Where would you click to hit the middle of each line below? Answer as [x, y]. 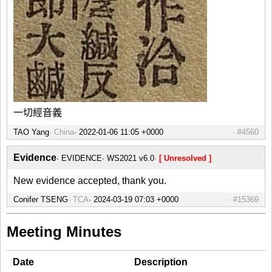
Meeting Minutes [64, 231]
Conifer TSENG [41, 199]
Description [161, 262]
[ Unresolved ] [185, 158]
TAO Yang [31, 132]
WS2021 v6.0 [131, 158]
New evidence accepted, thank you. [90, 180]
